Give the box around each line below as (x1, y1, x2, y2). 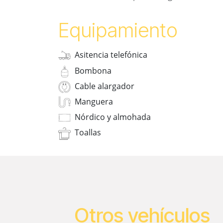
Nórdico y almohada (75, 111, 151, 123)
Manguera (75, 96, 113, 108)
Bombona (75, 65, 111, 76)
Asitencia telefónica (75, 49, 147, 61)
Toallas (75, 127, 101, 138)
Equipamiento (58, 18, 178, 43)
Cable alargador (75, 80, 134, 92)
